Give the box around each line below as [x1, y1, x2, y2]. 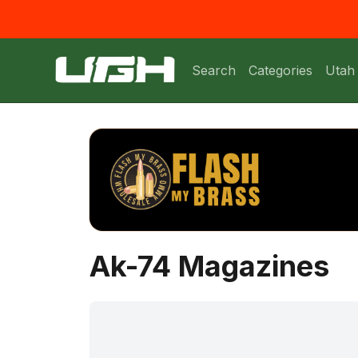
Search [192, 62, 236, 78]
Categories [249, 62, 312, 78]
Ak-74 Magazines [89, 249, 329, 284]
